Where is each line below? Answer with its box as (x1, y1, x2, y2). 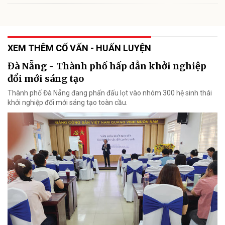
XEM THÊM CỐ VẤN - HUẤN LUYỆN (8, 42, 151, 53)
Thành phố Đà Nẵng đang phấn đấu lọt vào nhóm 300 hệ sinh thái (8, 88, 212, 97)
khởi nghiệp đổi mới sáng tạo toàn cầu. (8, 98, 128, 106)
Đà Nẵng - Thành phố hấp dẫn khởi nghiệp (8, 60, 206, 72)
